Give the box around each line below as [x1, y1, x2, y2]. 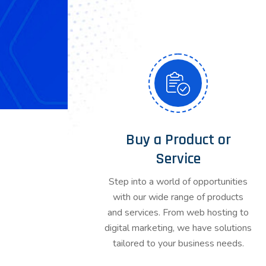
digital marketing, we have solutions [104, 221, 252, 235]
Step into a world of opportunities [109, 175, 248, 188]
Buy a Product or [125, 130, 231, 150]
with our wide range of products [113, 191, 243, 204]
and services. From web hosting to [107, 206, 249, 219]
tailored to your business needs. [112, 237, 244, 250]
